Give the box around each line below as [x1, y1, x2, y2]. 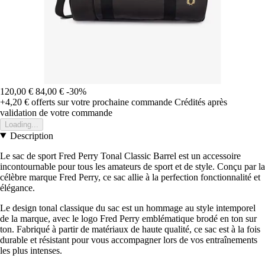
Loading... [5, 119, 38, 129]
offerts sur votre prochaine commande [29, 96, 172, 107]
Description [9, 130, 53, 141]
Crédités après [174, 96, 227, 107]
